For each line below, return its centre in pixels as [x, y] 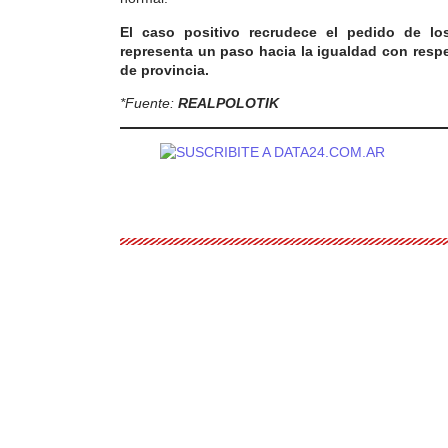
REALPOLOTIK [228, 102]
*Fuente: [149, 102]
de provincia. [164, 69]
